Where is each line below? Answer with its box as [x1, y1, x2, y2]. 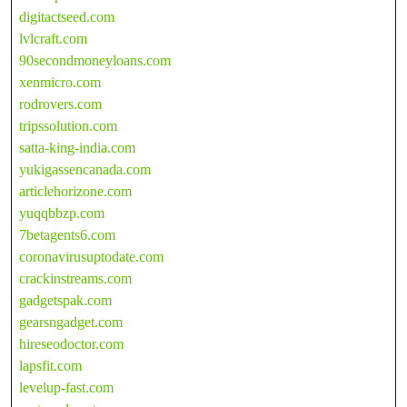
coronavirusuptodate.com [19, 248, 164, 264]
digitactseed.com [19, 8, 114, 25]
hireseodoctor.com [19, 335, 124, 352]
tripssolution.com [19, 117, 117, 134]
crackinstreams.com [19, 270, 132, 286]
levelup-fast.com [19, 379, 114, 395]
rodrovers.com [19, 95, 102, 112]
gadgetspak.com [19, 292, 112, 308]
